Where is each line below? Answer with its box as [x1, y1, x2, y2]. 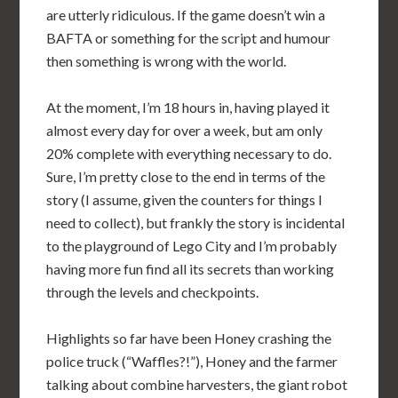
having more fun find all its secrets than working [46, 260, 335, 277]
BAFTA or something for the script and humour [46, 29, 331, 46]
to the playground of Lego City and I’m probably [46, 237, 338, 254]
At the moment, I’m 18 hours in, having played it [46, 99, 330, 115]
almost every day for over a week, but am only [46, 122, 323, 139]
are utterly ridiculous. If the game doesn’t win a [46, 6, 326, 23]
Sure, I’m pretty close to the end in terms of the [46, 168, 326, 185]
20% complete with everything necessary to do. [46, 145, 332, 162]
